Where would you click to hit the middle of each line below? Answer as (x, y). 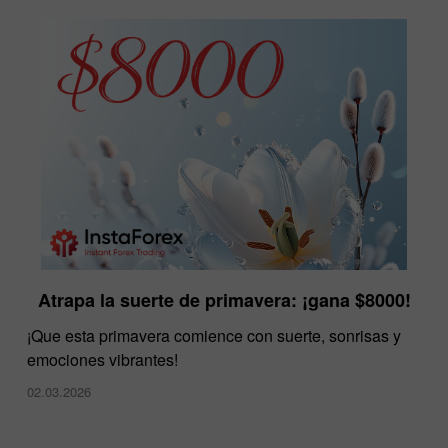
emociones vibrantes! (102, 359)
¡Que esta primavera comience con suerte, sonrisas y (214, 335)
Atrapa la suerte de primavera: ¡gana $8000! (224, 299)
